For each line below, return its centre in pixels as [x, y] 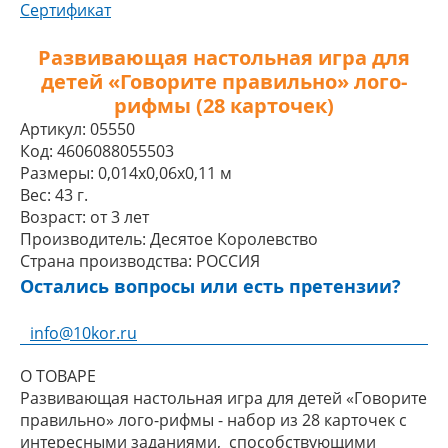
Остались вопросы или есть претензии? [210, 286]
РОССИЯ [228, 261]
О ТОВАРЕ [58, 376]
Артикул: [53, 129]
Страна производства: [106, 261]
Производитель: [83, 239]
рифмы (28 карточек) [224, 105]
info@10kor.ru [83, 333]
